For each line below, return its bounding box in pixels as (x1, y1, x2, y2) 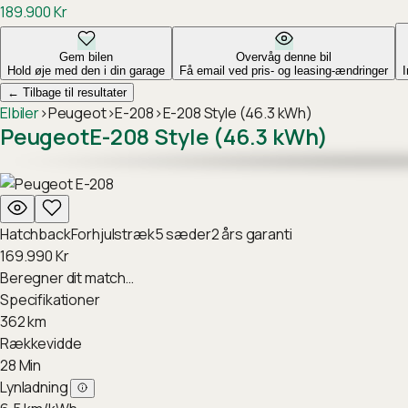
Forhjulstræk (70, 224, 155, 244)
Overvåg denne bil (236, 50, 331, 64)
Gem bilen (59, 50, 113, 64)
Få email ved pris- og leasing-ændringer (179, 64, 388, 77)
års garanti (219, 224, 292, 244)
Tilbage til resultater (19, 86, 127, 99)
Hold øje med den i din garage (7, 64, 165, 77)
